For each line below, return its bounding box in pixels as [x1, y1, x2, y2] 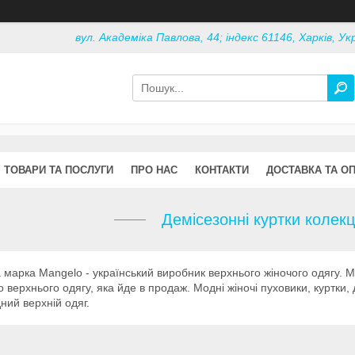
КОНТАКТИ [195, 163, 249, 176]
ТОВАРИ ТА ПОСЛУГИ [4, 163, 113, 176]
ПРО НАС [131, 163, 177, 176]
